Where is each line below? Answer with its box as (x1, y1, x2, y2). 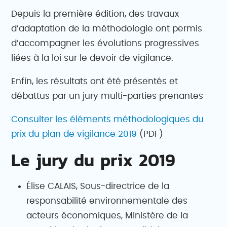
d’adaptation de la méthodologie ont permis (11, 24, 203, 33)
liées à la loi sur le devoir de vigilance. (11, 53, 174, 62)
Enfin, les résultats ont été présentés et (11, 77, 178, 86)
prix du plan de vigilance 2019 (11, 129, 137, 138)
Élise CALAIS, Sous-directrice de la (26, 181, 170, 191)
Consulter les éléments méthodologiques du (11, 115, 204, 124)
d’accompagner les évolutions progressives (11, 39, 200, 48)
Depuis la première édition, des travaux (11, 9, 179, 18)
